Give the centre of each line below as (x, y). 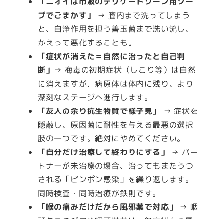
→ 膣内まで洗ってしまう (142, 15)
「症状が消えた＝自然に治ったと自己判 (111, 56)
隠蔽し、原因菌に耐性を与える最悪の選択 (115, 125)
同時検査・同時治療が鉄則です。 (99, 193)
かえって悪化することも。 (87, 43)
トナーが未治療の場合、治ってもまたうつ (115, 166)
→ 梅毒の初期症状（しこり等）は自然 (125, 70)
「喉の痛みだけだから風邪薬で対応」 (107, 207)
